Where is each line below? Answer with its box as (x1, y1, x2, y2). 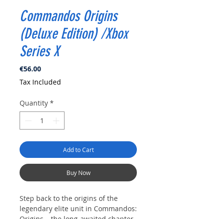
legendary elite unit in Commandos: (20, 204, 137, 214)
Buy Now (66, 169, 90, 177)
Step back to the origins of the (20, 194, 118, 203)
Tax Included (20, 77, 61, 87)
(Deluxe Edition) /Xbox (20, 25, 128, 43)
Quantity (20, 98, 48, 108)
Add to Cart (63, 146, 94, 154)
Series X (20, 43, 59, 61)
